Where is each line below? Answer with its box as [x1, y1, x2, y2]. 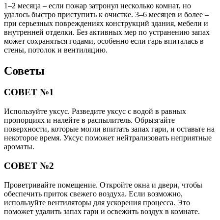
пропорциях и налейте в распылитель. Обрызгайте [4, 116, 175, 125]
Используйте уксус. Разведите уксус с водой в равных [4, 107, 186, 116]
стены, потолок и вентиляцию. [4, 45, 108, 54]
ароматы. [4, 142, 34, 151]
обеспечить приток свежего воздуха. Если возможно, [4, 189, 183, 198]
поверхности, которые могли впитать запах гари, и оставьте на [4, 125, 215, 134]
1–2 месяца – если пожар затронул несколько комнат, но [4, 1, 191, 10]
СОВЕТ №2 [4, 160, 54, 171]
